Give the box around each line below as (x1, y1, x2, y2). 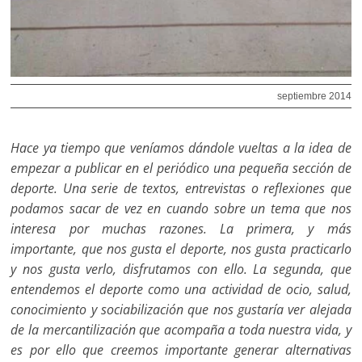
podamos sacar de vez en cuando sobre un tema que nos (11, 200, 351, 218)
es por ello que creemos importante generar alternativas (11, 341, 351, 360)
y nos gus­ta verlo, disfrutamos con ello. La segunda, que (11, 260, 351, 279)
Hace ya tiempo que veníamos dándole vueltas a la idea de (11, 139, 351, 158)
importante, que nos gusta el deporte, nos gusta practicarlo (11, 240, 351, 259)
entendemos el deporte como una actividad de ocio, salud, (11, 280, 351, 299)
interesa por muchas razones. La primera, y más (11, 220, 351, 238)
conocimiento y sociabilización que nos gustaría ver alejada (11, 301, 351, 319)
